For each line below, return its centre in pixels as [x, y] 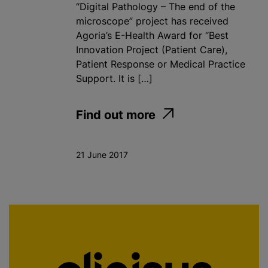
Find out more [116, 115]
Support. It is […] [114, 79]
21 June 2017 [102, 155]
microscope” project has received [152, 21]
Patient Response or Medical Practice [161, 64]
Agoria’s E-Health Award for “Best [152, 36]
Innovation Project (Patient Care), [152, 50]
